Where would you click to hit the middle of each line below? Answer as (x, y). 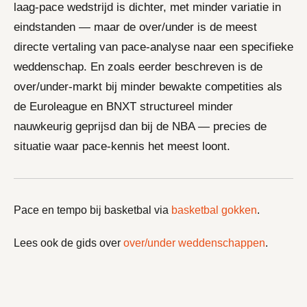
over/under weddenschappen (194, 243)
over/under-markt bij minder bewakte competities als (148, 86)
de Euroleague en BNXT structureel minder (123, 106)
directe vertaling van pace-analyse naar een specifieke (153, 47)
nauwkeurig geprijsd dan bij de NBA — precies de (140, 126)
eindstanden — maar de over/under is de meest (135, 27)
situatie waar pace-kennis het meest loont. (122, 146)
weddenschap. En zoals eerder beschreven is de (138, 66)
